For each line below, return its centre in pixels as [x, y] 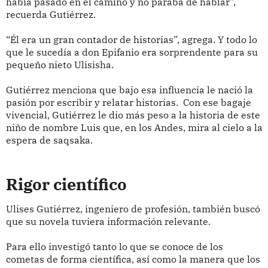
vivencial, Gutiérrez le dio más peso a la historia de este [133, 115]
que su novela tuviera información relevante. [108, 222]
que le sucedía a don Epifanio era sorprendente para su [132, 52]
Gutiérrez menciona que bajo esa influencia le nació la [129, 89]
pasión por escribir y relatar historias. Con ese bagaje [128, 102]
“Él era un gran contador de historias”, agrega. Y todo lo [131, 39]
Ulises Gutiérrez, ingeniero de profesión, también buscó [133, 209]
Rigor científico [66, 184]
